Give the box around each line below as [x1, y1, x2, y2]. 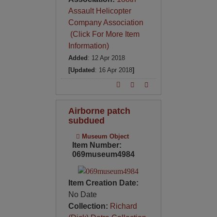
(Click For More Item [68, 30, 139, 39]
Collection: [68, 201, 110, 210]
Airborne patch [68, 106, 130, 116]
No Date [68, 190, 97, 199]
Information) [68, 42, 109, 50]
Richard [109, 201, 137, 210]
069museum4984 [72, 150, 135, 159]
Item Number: [72, 141, 122, 150]
